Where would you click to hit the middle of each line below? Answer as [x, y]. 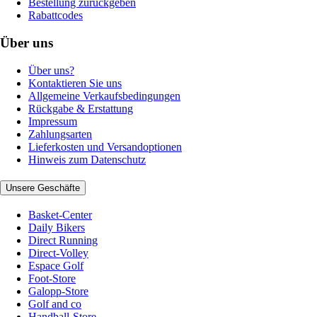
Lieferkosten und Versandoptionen [105, 146]
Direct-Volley [58, 253]
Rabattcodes [56, 16]
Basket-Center [60, 214]
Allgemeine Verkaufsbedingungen [104, 96]
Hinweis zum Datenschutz [87, 159]
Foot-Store [52, 278]
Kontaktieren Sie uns [75, 83]
